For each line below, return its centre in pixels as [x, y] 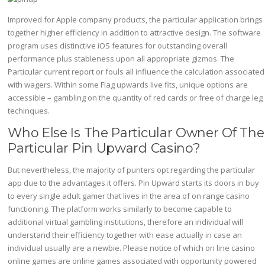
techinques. [29, 110]
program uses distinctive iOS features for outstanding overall [118, 45]
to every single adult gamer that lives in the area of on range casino [129, 195]
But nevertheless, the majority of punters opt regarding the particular [132, 169]
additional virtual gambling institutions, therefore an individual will [126, 222]
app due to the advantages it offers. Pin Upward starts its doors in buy [134, 182]
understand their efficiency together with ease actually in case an [125, 235]
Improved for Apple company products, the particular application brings [135, 19]
